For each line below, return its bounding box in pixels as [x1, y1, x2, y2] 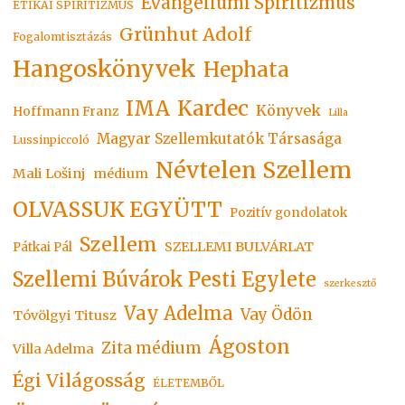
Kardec [177, 94, 250, 121]
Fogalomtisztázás [13, 29, 113, 43]
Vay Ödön [240, 304, 314, 325]
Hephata [203, 56, 290, 82]
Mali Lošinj [13, 165, 87, 182]
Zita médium [101, 337, 202, 358]
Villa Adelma [13, 340, 95, 357]
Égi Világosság [13, 368, 146, 391]
